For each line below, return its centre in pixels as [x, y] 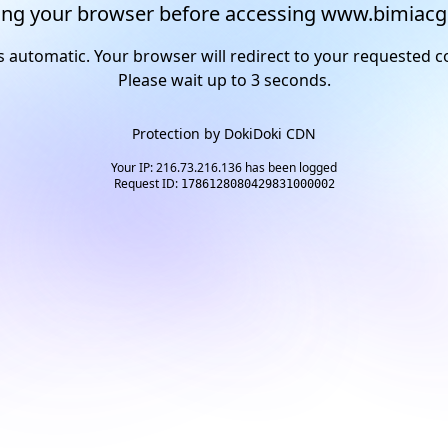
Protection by [178, 133]
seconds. [295, 80]
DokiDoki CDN [270, 133]
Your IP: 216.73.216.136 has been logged [224, 167]
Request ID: [147, 183]
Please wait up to [184, 80]
